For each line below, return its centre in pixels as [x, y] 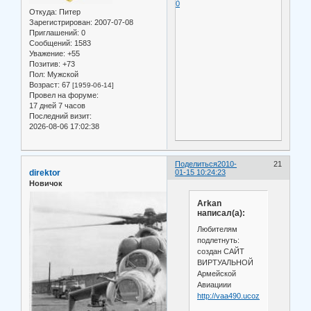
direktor [45, 173]
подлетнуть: [218, 241]
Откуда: [43, 12]
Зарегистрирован [60, 23]
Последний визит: [60, 116]
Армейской [216, 274]
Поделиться [196, 164]
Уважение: [47, 54]
